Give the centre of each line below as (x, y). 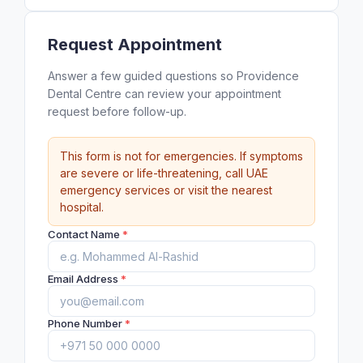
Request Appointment (135, 45)
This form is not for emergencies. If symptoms (181, 156)
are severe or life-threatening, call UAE (164, 173)
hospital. (82, 207)
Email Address (84, 279)
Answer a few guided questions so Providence (173, 76)
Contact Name (85, 234)
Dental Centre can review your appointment (164, 94)
